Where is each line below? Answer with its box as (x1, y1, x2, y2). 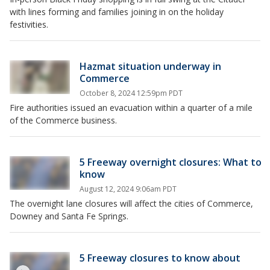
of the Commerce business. (10, 115, 117, 126)
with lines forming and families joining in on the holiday (10, 6, 224, 17)
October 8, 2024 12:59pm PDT (80, 88, 183, 98)
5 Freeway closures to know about (80, 251, 240, 265)
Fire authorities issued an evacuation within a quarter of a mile (10, 102, 253, 113)
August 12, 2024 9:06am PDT (80, 184, 177, 194)
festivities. (10, 19, 48, 30)
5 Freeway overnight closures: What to (80, 155, 262, 169)
